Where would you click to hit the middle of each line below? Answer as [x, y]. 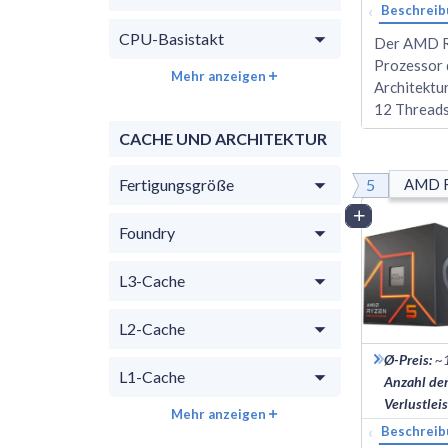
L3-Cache [152, 280]
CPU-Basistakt [171, 38]
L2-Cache [152, 328]
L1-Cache [152, 376]
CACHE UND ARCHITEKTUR [223, 138]
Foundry [147, 232]
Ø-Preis [406, 359]
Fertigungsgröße [176, 184]
